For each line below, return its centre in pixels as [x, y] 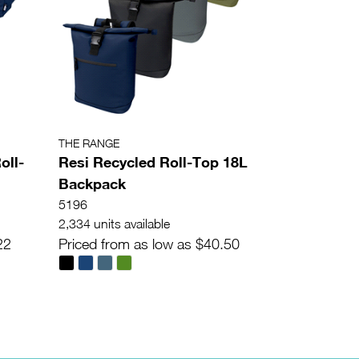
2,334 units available [114, 224]
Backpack [92, 184]
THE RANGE [89, 143]
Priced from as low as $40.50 [149, 244]
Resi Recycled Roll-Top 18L [153, 162]
